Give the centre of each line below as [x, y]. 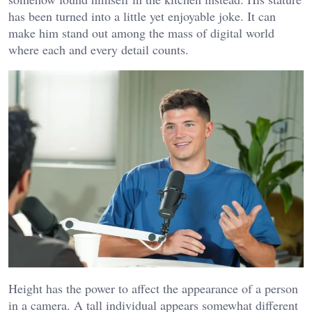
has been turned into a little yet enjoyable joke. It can [142, 16]
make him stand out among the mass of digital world [141, 33]
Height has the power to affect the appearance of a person [153, 288]
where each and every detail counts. [99, 50]
